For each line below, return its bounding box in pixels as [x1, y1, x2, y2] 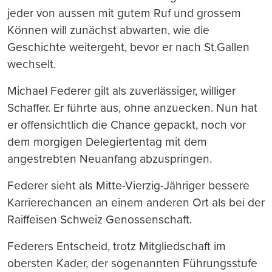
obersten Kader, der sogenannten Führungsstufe [7, 256, 257, 270]
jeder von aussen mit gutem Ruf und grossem [7, 6, 241, 20]
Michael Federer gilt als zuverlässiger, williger [7, 84, 236, 98]
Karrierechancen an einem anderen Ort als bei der [7, 195, 265, 209]
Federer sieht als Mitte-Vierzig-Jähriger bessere [7, 178, 250, 192]
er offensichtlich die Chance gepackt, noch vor [7, 118, 246, 132]
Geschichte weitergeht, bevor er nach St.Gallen [7, 40, 250, 54]
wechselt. [7, 57, 56, 71]
